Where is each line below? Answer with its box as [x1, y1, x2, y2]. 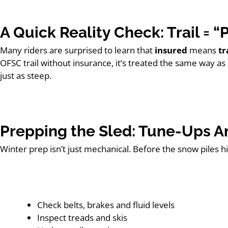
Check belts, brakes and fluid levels [37, 198, 175, 211]
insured [155, 44, 187, 56]
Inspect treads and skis [37, 211, 127, 223]
